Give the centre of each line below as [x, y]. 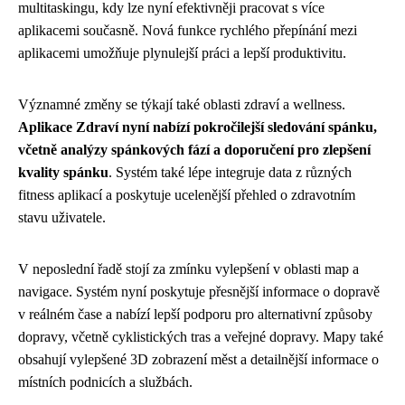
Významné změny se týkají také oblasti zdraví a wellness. [182, 104]
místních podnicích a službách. [105, 382]
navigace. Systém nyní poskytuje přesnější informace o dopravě [199, 292]
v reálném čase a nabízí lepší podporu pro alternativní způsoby [195, 314]
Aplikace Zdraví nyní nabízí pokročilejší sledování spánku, [198, 127]
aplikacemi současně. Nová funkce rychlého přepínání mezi [188, 30]
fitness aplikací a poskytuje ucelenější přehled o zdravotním [187, 195]
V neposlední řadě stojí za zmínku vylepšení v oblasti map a [188, 269]
